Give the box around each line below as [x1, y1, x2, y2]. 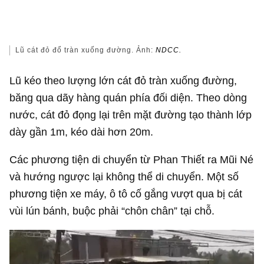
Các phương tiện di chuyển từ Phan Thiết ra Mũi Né [9, 153, 254, 166]
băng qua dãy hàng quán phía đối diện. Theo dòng [9, 91, 247, 104]
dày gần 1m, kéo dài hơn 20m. [9, 125, 154, 138]
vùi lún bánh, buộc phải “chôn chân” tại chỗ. [9, 204, 215, 217]
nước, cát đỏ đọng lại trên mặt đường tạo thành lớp [9, 108, 252, 121]
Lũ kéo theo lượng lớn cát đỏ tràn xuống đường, [9, 74, 237, 87]
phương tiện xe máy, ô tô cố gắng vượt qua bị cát [9, 187, 243, 200]
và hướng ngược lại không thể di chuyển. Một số [9, 170, 239, 183]
